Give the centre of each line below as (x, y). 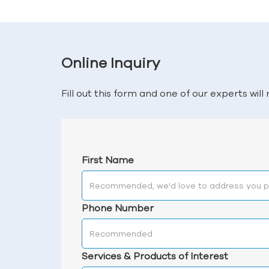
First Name (108, 160)
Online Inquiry (111, 63)
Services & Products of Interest (155, 256)
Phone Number (118, 208)
